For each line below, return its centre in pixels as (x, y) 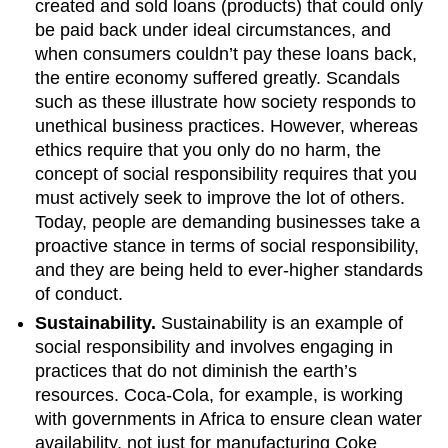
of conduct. (79, 294)
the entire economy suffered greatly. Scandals (218, 78)
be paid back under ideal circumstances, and (213, 30)
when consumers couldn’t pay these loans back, (226, 54)
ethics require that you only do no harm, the (208, 150)
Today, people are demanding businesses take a (228, 222)
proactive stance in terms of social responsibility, (227, 246)
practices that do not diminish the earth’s (196, 370)
